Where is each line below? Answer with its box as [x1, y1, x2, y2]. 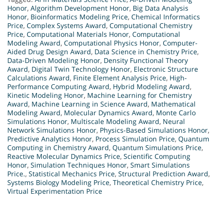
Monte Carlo [156, 108, 196, 118]
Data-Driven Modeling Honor [7, 56, 100, 65]
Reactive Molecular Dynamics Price [7, 152, 120, 161]
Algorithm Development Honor [31, 3, 129, 13]
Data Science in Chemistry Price [94, 47, 197, 57]
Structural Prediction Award [118, 169, 208, 179]
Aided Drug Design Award [7, 47, 91, 57]
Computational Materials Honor [27, 30, 129, 39]
